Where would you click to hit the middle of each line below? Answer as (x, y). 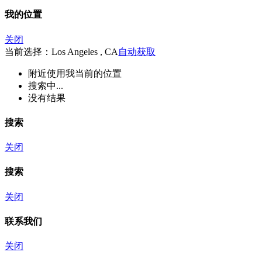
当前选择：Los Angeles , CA (61, 51)
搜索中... (46, 85)
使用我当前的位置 (84, 73)
